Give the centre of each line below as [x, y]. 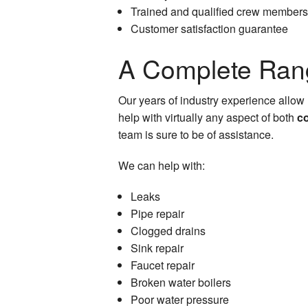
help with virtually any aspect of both [208, 117]
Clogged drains [168, 230]
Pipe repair [157, 213]
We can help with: [162, 165]
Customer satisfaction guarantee [209, 28]
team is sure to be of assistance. [196, 134]
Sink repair [157, 247]
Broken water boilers [180, 282]
